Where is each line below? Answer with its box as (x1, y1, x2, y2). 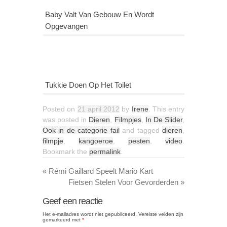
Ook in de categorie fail (43, 126, 120, 135)
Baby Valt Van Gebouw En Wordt (45, 10, 154, 19)
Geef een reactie (43, 196, 103, 207)
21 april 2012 (77, 105, 120, 113)
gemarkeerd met (43, 217, 82, 223)
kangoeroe (79, 137, 113, 145)
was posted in (43, 116, 89, 124)
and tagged (119, 126, 163, 135)
